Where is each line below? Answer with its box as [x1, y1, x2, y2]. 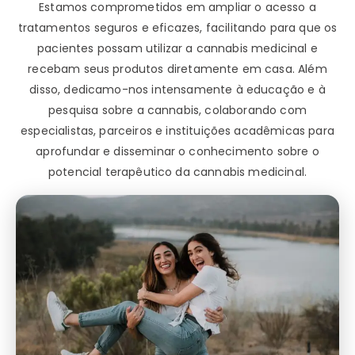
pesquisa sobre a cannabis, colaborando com [48, 101, 307, 118]
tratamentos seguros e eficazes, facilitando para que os [17, 19, 338, 36]
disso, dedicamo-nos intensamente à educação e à [29, 81, 326, 97]
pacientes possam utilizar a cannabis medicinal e [37, 40, 318, 56]
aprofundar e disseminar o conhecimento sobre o [36, 143, 319, 159]
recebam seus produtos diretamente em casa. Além [28, 60, 327, 77]
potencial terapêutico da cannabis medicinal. [48, 163, 307, 180]
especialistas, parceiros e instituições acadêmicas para [21, 122, 334, 139]
